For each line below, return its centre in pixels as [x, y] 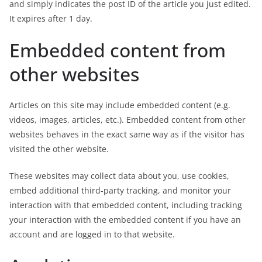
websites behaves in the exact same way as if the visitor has [127, 134]
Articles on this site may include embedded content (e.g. [120, 105]
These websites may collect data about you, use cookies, [119, 176]
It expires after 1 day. [51, 18]
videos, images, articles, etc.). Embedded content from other [127, 120]
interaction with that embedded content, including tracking [126, 205]
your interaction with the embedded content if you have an [125, 220]
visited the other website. [59, 149]
